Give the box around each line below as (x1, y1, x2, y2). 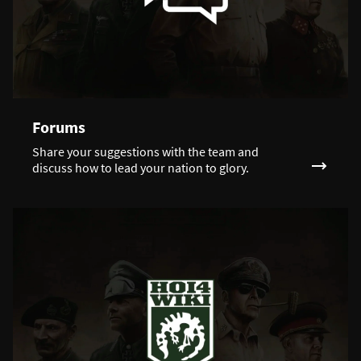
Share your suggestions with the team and (32, 143, 259, 160)
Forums (32, 117, 85, 138)
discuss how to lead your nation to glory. (32, 160, 249, 176)
